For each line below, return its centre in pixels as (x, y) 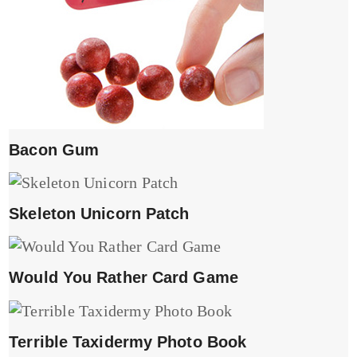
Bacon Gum (54, 149)
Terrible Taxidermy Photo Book (128, 341)
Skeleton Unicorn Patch (99, 214)
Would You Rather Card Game (124, 278)
